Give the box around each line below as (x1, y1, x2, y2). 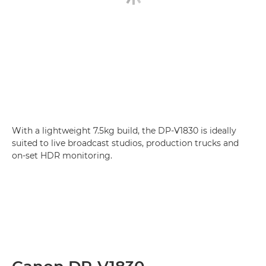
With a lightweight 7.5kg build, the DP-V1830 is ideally (12, 125, 236, 136)
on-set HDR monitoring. (12, 150, 112, 161)
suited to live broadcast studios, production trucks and (12, 137, 239, 148)
